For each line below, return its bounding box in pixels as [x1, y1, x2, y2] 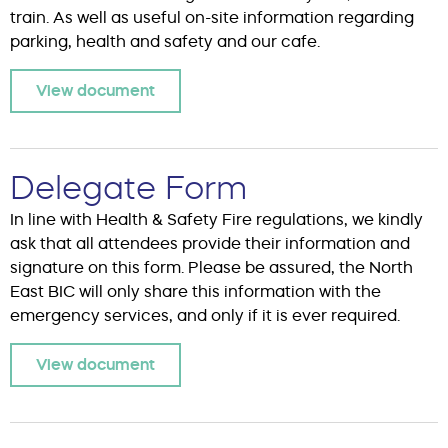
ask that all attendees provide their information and [10, 233, 410, 253]
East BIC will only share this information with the [10, 281, 381, 301]
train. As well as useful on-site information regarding [10, 7, 414, 27]
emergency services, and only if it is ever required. [10, 305, 400, 325]
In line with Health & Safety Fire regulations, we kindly [10, 209, 423, 229]
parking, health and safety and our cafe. [10, 31, 320, 51]
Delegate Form [10, 168, 247, 207]
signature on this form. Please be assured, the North [10, 257, 413, 277]
